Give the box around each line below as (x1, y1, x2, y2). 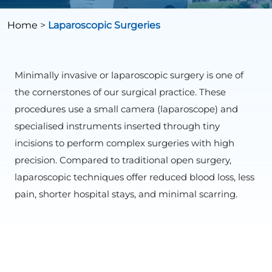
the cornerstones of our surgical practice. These (15, 86, 226, 98)
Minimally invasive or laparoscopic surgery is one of (15, 69, 243, 81)
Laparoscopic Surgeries (48, 19, 160, 31)
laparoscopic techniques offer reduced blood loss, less (15, 171, 254, 183)
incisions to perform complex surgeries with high (15, 137, 234, 149)
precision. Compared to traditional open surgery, (15, 154, 231, 166)
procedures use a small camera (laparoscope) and (15, 103, 238, 115)
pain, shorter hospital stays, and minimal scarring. (15, 188, 237, 200)
